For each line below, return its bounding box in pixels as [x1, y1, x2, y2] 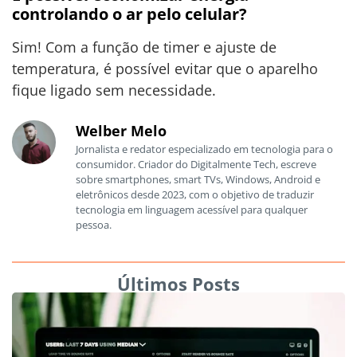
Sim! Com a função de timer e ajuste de [12, 37, 277, 57]
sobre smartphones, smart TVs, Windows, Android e [76, 172, 320, 187]
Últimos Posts [117, 271, 240, 296]
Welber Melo [76, 121, 167, 141]
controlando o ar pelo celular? [12, 2, 247, 25]
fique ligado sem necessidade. [12, 80, 216, 100]
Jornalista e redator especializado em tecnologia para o [76, 142, 333, 157]
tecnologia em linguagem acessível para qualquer [76, 202, 308, 218]
